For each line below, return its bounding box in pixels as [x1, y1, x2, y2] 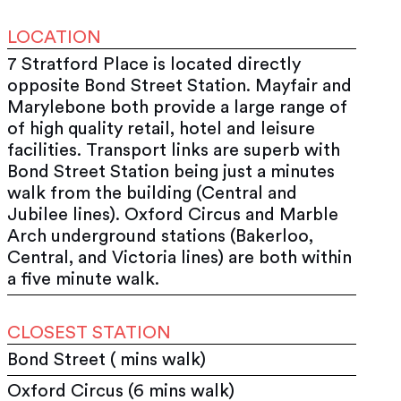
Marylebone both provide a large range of [7, 98, 348, 116]
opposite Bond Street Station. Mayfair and [7, 76, 353, 95]
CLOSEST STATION [7, 323, 172, 342]
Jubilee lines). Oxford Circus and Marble [7, 205, 339, 224]
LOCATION [7, 28, 102, 47]
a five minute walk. [7, 269, 160, 288]
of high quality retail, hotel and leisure [7, 119, 316, 138]
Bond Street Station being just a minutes [7, 162, 336, 181]
